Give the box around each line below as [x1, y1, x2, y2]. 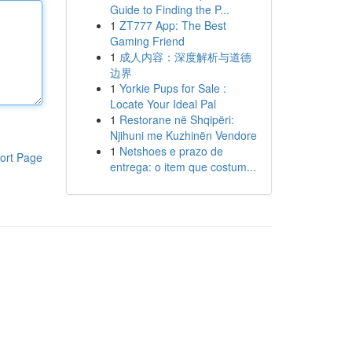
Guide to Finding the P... [109, 2, 229, 17]
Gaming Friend [109, 33, 185, 49]
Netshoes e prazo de [119, 143, 223, 159]
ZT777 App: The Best [119, 17, 226, 33]
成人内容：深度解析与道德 [119, 49, 251, 64]
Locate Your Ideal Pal [109, 96, 216, 112]
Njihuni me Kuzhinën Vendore [109, 127, 257, 143]
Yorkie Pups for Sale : [119, 80, 226, 96]
